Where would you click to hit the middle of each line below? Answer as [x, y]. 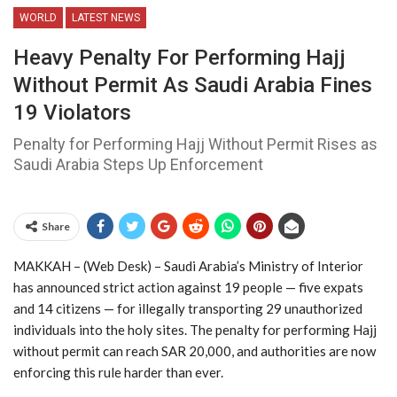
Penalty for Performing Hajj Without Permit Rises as [195, 144]
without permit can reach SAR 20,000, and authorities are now [195, 351]
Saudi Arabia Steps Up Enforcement [138, 165]
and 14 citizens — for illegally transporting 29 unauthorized [188, 309]
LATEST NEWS [106, 18]
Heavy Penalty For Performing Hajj [179, 58]
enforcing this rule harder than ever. [118, 373]
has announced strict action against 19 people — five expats [188, 288]
